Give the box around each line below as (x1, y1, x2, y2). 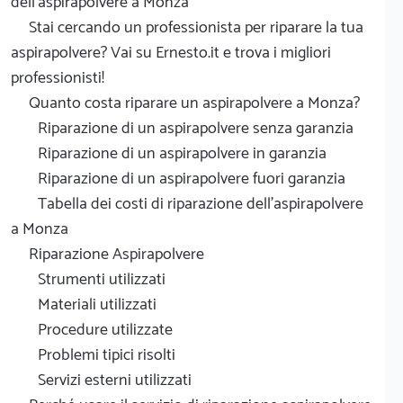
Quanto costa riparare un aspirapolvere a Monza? (29, 89, 360, 117)
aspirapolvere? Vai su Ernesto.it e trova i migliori (11, 39, 331, 67)
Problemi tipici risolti (38, 341, 175, 369)
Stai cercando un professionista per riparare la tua (29, 13, 363, 41)
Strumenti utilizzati (38, 265, 166, 293)
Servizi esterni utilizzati (38, 366, 192, 394)
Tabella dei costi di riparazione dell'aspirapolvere (38, 190, 363, 218)
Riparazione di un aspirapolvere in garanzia (38, 139, 327, 167)
